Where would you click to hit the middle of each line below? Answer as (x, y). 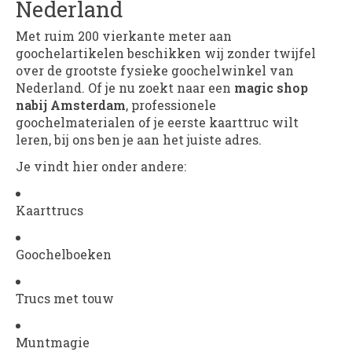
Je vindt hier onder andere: (101, 167)
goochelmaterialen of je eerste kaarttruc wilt (157, 123)
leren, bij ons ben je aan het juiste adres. (139, 140)
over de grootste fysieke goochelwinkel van (155, 71)
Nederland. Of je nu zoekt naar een (125, 88)
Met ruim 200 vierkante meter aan (124, 36)
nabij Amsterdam (71, 105)
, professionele (171, 105)
